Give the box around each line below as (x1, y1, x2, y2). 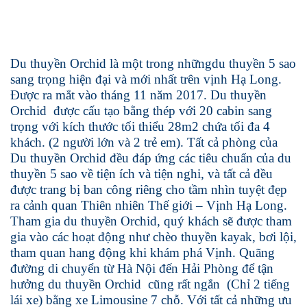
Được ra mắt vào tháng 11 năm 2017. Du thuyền (10, 88, 267, 102)
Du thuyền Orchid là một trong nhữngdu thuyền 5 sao (10, 56, 296, 71)
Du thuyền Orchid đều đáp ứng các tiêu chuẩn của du (10, 151, 291, 165)
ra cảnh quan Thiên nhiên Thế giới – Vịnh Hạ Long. (10, 198, 287, 212)
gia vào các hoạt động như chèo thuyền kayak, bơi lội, (10, 230, 297, 244)
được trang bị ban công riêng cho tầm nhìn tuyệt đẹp (10, 182, 287, 197)
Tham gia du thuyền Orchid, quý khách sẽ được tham (10, 214, 292, 228)
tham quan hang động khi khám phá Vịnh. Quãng (10, 245, 275, 260)
